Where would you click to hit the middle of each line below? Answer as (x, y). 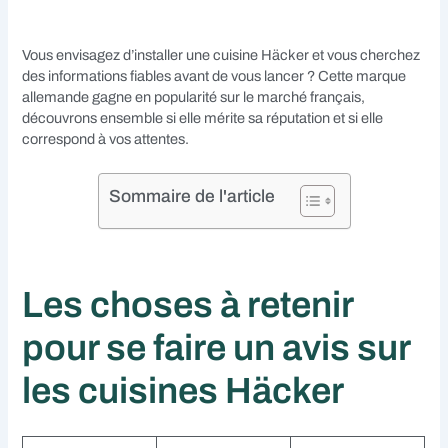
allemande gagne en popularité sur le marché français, (194, 96)
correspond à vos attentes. (106, 138)
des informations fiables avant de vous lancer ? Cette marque (214, 75)
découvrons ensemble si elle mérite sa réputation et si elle (203, 117)
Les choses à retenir (188, 305)
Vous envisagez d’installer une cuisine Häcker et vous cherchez (221, 54)
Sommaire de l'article (191, 197)
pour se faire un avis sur (216, 348)
